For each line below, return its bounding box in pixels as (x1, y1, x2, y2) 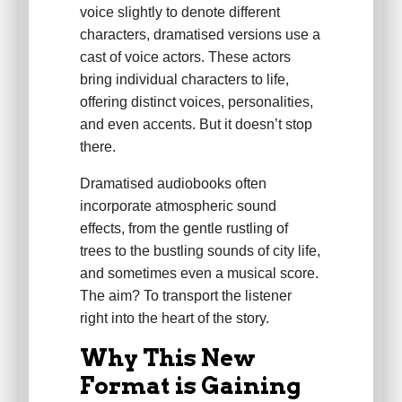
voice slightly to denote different (79, 4, 280, 21)
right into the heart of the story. (79, 310, 269, 327)
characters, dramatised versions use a (79, 27, 320, 43)
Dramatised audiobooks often (79, 176, 267, 192)
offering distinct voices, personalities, (79, 94, 313, 110)
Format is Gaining (79, 371, 301, 400)
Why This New (79, 344, 256, 372)
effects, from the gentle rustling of (79, 221, 288, 237)
